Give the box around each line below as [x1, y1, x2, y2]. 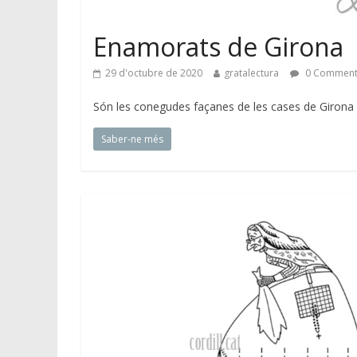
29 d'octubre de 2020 [105, 65, 202, 80]
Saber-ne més [101, 131, 163, 146]
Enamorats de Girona [93, 29, 343, 64]
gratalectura [224, 65, 279, 80]
